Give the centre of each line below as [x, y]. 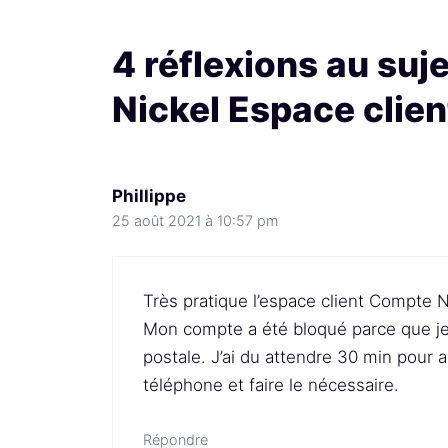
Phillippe [149, 195]
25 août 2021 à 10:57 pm [195, 220]
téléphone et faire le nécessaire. [271, 385]
